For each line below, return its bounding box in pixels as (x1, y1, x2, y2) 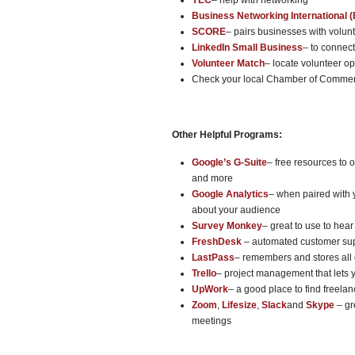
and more (192, 173, 233, 184)
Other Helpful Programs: (172, 129, 282, 140)
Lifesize (222, 300, 257, 311)
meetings (192, 315, 231, 326)
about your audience (192, 204, 281, 216)
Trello (192, 268, 216, 279)
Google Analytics (192, 189, 269, 200)
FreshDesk (192, 236, 242, 247)
